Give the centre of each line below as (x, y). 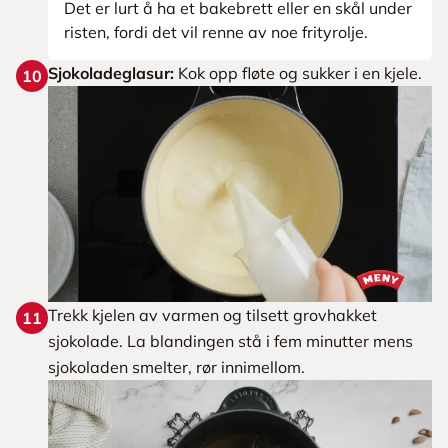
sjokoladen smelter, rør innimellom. (176, 367)
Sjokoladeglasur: (111, 73)
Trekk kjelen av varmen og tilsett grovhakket (212, 315)
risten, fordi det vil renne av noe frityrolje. (216, 32)
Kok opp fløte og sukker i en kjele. (298, 73)
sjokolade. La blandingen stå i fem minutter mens (230, 341)
